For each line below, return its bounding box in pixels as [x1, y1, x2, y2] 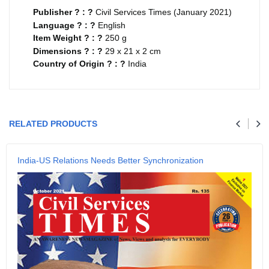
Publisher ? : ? [33, 7, 95, 17]
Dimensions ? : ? [33, 46, 105, 56]
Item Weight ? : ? [33, 33, 105, 43]
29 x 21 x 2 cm [105, 46, 161, 56]
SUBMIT [31, 220, 61, 230]
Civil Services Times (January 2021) [95, 7, 232, 17]
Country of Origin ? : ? [33, 59, 128, 69]
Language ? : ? [33, 20, 98, 30]
